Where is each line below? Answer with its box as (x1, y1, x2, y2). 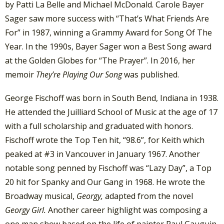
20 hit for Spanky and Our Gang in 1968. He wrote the (5, 176, 205, 187)
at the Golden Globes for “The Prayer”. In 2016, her (5, 54, 195, 66)
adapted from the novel (105, 190, 193, 201)
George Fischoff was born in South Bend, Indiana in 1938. (5, 92, 218, 103)
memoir (5, 68, 36, 80)
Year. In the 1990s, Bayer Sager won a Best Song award (5, 40, 211, 52)
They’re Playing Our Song (36, 68, 122, 80)
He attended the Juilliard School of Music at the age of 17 (5, 106, 217, 117)
